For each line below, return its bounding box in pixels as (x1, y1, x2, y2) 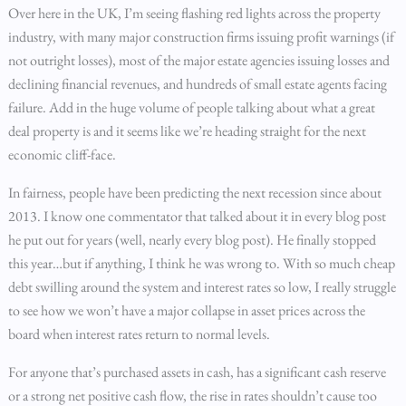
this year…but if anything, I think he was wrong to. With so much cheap (7, 254, 395, 273)
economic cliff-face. (7, 145, 116, 164)
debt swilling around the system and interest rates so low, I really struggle (7, 277, 396, 296)
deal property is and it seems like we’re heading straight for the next (7, 121, 366, 140)
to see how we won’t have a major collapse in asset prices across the (7, 301, 365, 320)
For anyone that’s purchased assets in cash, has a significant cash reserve (7, 362, 386, 382)
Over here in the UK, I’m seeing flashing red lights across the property (7, 4, 381, 23)
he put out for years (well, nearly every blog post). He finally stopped (7, 230, 376, 249)
